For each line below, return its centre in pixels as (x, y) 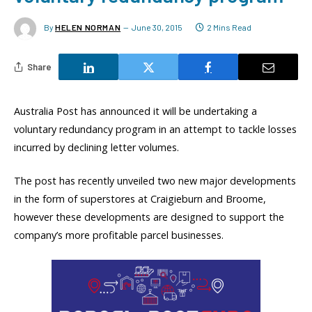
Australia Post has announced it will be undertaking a (135, 111)
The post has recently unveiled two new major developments (155, 181)
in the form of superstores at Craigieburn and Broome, (140, 199)
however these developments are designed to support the (149, 217)
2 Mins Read (229, 28)
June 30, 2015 (157, 28)
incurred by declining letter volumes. (96, 147)
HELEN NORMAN (88, 28)
